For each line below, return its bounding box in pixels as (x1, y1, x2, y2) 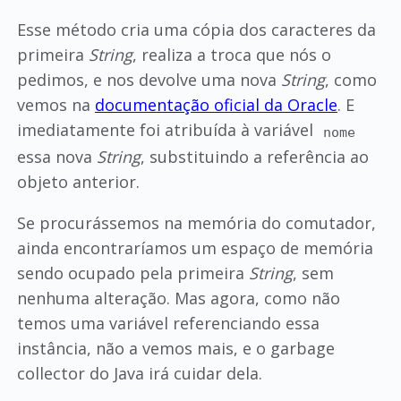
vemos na (16, 94, 95, 116)
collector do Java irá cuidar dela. (16, 363, 262, 385)
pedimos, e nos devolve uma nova (16, 69, 281, 91)
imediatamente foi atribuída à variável (16, 119, 318, 141)
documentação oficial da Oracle (94, 94, 337, 116)
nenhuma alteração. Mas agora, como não (16, 287, 340, 310)
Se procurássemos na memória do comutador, (16, 212, 376, 235)
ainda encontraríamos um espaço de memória (16, 237, 373, 260)
